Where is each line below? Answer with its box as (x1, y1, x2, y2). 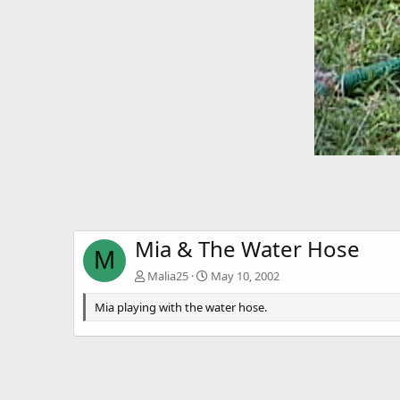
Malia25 (147, 268, 188, 285)
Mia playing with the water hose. (95, 299, 267, 316)
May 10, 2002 (211, 268, 279, 285)
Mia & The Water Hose (135, 234, 360, 264)
